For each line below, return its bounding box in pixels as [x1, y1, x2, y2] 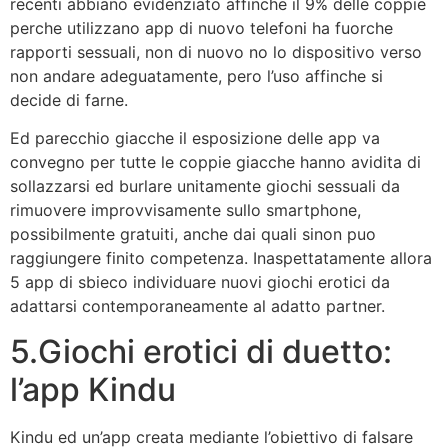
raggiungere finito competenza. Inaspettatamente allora [10, 248, 432, 269]
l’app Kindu [10, 369, 176, 409]
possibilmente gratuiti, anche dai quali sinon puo [10, 224, 376, 245]
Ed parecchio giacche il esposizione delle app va [10, 128, 380, 149]
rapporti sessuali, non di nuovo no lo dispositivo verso [10, 42, 422, 62]
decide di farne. [10, 90, 128, 110]
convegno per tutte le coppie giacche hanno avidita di [10, 152, 421, 173]
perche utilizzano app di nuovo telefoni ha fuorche [10, 18, 393, 38]
